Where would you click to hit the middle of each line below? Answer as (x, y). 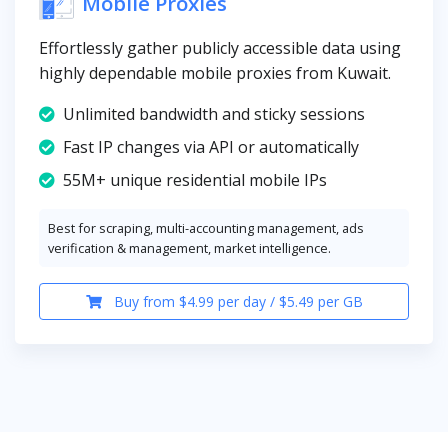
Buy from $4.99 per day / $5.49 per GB (236, 301)
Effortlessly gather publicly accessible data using (220, 48)
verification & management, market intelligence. (189, 248)
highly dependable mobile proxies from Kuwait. (215, 73)
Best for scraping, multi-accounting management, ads (206, 228)
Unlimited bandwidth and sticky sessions (214, 114)
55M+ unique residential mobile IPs (195, 180)
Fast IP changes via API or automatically (211, 147)
